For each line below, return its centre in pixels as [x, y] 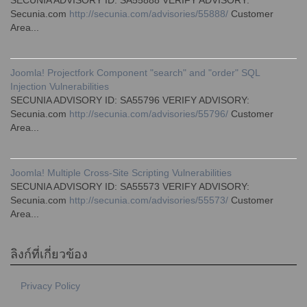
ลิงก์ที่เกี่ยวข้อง [49, 254]
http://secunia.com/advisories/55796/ [149, 114]
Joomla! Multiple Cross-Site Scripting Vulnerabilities [121, 173]
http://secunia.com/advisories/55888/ [149, 14]
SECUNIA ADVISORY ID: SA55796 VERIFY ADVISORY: [130, 100]
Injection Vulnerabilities [60, 86]
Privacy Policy [50, 286]
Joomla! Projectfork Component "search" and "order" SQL [135, 73]
